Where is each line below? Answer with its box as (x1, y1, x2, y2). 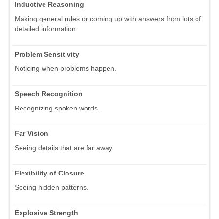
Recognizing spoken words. (15, 104, 100, 112)
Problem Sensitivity (15, 50, 79, 58)
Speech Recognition (15, 89, 83, 98)
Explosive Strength (15, 208, 78, 217)
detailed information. (15, 24, 78, 33)
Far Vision (15, 129, 48, 137)
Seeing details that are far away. (15, 143, 114, 152)
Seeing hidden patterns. (15, 183, 88, 191)
